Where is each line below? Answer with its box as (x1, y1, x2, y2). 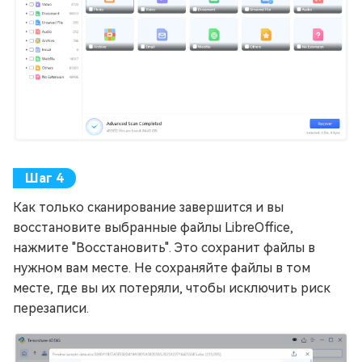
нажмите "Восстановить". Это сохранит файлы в (13, 239, 315, 255)
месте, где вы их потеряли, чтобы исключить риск (13, 280, 330, 296)
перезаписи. (13, 300, 89, 316)
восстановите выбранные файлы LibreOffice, (13, 219, 293, 235)
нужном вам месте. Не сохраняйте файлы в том (13, 259, 310, 276)
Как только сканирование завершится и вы (13, 199, 284, 215)
